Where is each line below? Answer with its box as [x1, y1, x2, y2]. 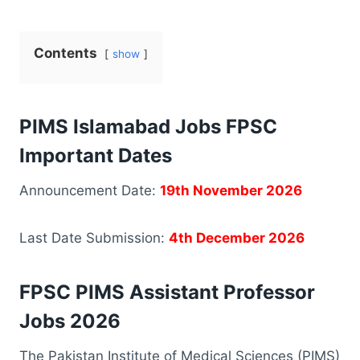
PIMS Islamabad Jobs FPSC [19, 114, 277, 138]
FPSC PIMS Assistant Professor [19, 280, 315, 304]
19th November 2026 [160, 182, 305, 198]
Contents [34, 44, 97, 61]
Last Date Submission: [19, 229, 169, 246]
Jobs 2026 [19, 309, 121, 333]
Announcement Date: [19, 182, 160, 198]
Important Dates [19, 143, 172, 167]
